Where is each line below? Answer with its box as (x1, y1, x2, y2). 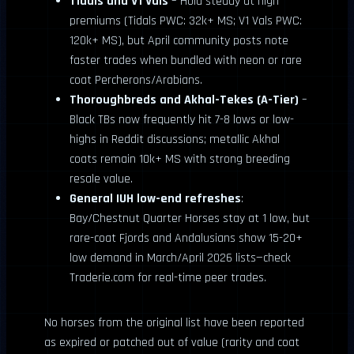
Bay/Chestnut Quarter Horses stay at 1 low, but (70, 210, 310, 227)
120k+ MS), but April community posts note (70, 32, 288, 49)
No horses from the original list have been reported (44, 314, 304, 331)
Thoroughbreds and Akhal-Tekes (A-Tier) (70, 92, 299, 108)
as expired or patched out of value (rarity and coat (44, 334, 299, 351)
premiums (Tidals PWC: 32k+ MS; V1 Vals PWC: (70, 13, 302, 29)
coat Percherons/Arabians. (70, 72, 202, 88)
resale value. (70, 171, 133, 187)
